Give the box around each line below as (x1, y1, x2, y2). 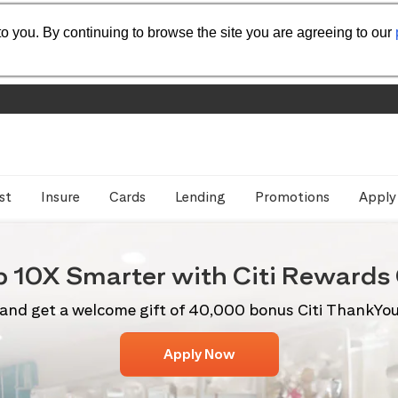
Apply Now (163, 345, 235, 362)
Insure (41, 187, 80, 205)
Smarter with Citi (65, 261, 276, 290)
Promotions (255, 187, 330, 205)
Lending (175, 187, 226, 205)
